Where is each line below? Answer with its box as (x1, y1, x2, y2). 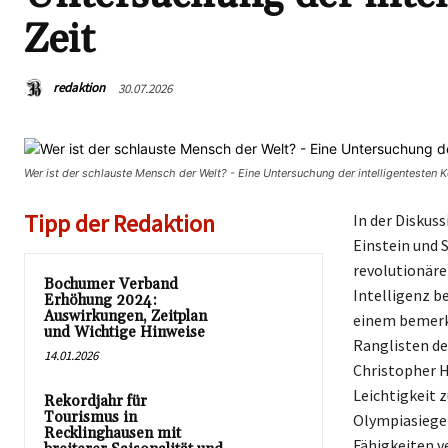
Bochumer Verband (44, 275, 178, 294)
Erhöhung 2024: (44, 291, 157, 310)
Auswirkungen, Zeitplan (44, 307, 207, 326)
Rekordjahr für (44, 392, 147, 411)
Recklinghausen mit (44, 424, 181, 443)
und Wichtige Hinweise (44, 323, 205, 342)
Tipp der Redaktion (24, 208, 215, 239)
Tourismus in (44, 408, 137, 427)
